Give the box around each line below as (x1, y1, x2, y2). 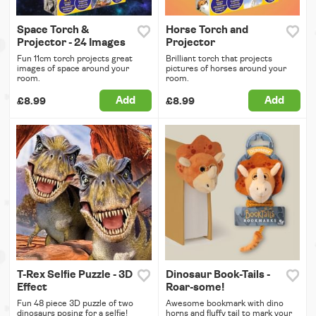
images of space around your (17, 64, 129, 73)
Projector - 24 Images (17, 37, 126, 49)
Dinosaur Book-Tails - (165, 269, 270, 280)
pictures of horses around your (165, 64, 286, 73)
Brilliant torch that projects (165, 54, 272, 63)
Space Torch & (17, 25, 89, 36)
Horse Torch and (165, 25, 248, 36)
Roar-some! (165, 281, 224, 293)
